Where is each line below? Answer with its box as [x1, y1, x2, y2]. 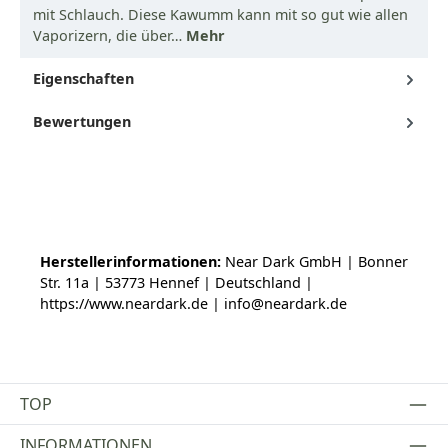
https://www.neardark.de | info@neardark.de [40, 293, 347, 313]
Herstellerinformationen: [40, 251, 221, 271]
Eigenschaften [33, 68, 134, 88]
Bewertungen [33, 111, 131, 131]
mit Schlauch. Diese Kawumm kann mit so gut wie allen [33, 4, 408, 24]
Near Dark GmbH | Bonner [221, 251, 408, 271]
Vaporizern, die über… [33, 25, 186, 45]
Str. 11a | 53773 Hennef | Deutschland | [40, 272, 313, 292]
